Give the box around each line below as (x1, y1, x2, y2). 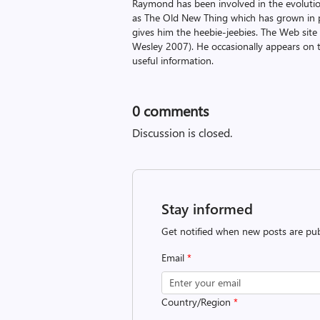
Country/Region (161, 295, 234, 309)
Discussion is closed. (132, 125, 233, 140)
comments (140, 101, 209, 120)
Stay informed (161, 199, 254, 218)
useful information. (132, 54, 214, 67)
